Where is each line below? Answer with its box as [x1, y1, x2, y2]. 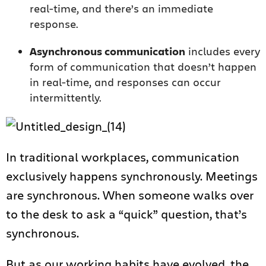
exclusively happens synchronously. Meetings [6, 168, 258, 184]
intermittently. [30, 90, 102, 104]
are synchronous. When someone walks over [6, 187, 254, 203]
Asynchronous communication [30, 44, 185, 58]
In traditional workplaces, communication [6, 149, 239, 165]
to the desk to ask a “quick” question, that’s [6, 206, 247, 222]
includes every [185, 44, 260, 58]
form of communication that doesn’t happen [30, 59, 256, 74]
